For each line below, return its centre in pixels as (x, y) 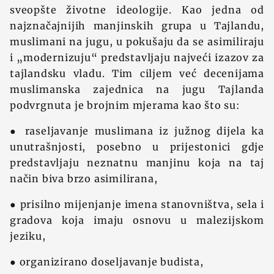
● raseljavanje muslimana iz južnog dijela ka (137, 131)
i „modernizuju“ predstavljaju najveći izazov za (137, 57)
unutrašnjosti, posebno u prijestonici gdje (137, 147)
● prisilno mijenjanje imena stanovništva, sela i (137, 204)
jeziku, (28, 236)
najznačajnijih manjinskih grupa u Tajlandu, (137, 26)
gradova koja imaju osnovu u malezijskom (137, 220)
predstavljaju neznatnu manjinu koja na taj (137, 163)
